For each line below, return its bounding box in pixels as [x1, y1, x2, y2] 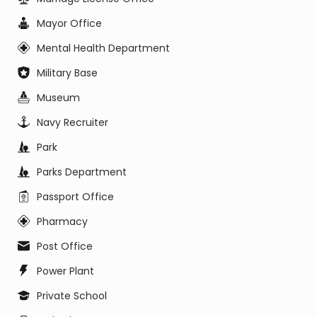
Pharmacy [37, 214, 88, 229]
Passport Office [37, 190, 114, 204]
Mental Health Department [37, 41, 170, 55]
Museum [37, 91, 80, 105]
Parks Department [37, 165, 127, 179]
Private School [37, 289, 107, 303]
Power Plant [37, 264, 94, 278]
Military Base [37, 66, 98, 80]
